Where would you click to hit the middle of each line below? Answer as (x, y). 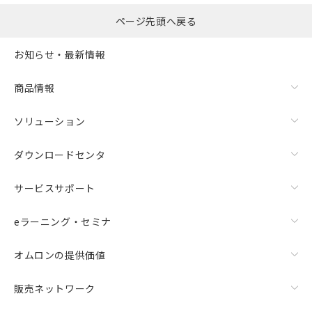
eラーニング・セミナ (63, 221)
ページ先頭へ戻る (156, 21)
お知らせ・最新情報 (60, 54)
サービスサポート (55, 188)
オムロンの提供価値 (60, 255)
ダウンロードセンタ (60, 154)
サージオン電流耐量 (60, 9)
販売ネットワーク (55, 288)
